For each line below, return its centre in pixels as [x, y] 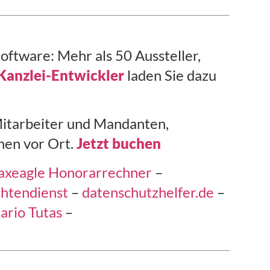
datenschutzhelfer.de [148, 192]
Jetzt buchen [119, 143]
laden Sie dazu [171, 75]
